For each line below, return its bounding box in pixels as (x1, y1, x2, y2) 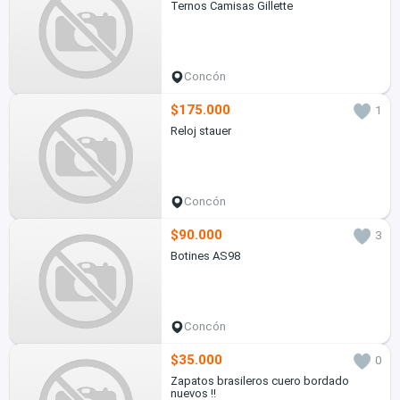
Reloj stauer (170, 124, 231, 138)
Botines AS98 (170, 249, 240, 263)
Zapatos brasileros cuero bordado (170, 374, 349, 388)
